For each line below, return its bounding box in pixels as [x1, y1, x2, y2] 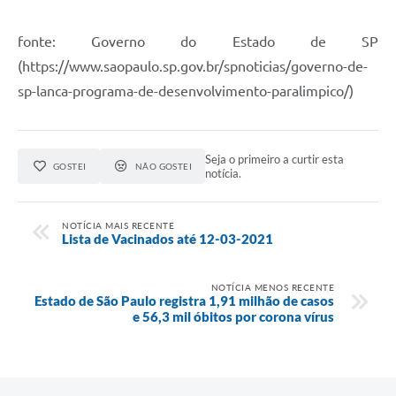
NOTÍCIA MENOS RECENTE [210, 281, 334, 293]
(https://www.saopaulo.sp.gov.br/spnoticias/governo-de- [18, 57, 368, 74]
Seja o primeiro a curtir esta [205, 151, 345, 166]
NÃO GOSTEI [134, 160, 193, 171]
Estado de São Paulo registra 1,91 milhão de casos [34, 292, 334, 308]
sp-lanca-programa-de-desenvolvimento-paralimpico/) [18, 82, 354, 99]
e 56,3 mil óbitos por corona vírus [133, 308, 334, 324]
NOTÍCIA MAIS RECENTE [62, 219, 174, 231]
